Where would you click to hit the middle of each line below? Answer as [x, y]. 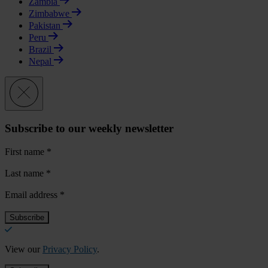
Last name [25, 173]
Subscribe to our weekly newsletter [89, 129]
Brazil [40, 50]
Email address [32, 194]
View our [24, 249]
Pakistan [45, 26]
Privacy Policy [70, 249]
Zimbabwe [49, 14]
